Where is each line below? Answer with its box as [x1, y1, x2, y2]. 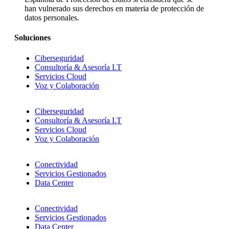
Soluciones [14, 33, 51, 42]
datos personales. [25, 13, 79, 22]
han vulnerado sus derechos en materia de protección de [25, 4, 204, 13]
